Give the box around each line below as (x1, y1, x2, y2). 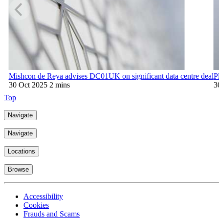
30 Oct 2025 (8, 81, 47, 89)
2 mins (49, 81, 70, 89)
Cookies (23, 201, 49, 210)
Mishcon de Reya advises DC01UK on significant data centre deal (8, 72, 214, 81)
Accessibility (23, 192, 63, 201)
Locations (8, 148, 35, 155)
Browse (8, 166, 29, 174)
